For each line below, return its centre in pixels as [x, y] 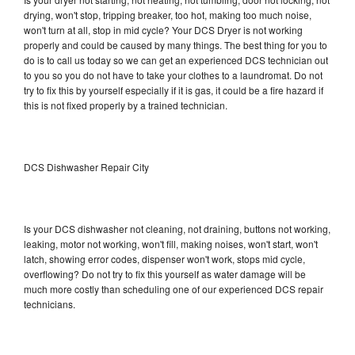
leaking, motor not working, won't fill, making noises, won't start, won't [171, 243]
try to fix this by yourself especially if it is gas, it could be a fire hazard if [174, 90]
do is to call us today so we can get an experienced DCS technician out [176, 59]
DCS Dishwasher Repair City [86, 166]
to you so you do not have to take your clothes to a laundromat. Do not [173, 74]
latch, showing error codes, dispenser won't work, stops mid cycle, [164, 258]
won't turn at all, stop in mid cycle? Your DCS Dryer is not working [163, 29]
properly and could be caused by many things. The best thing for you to [176, 44]
